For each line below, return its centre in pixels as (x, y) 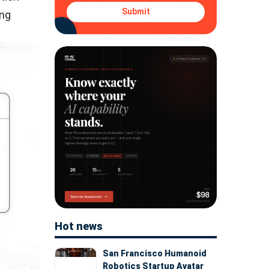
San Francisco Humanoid (155, 253)
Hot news (79, 226)
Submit (136, 12)
